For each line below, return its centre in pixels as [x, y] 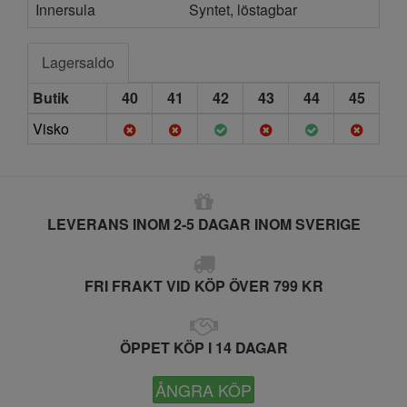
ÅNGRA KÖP [203, 389]
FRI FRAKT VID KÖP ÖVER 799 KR [203, 285]
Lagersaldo [78, 62]
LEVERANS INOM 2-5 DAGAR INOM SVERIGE [203, 223]
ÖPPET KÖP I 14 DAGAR [203, 347]
